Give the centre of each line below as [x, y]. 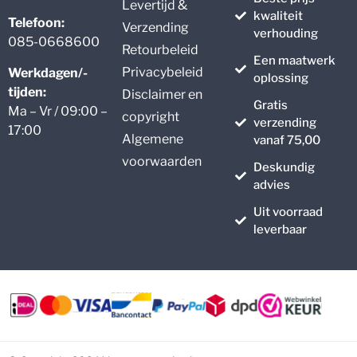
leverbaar [280, 229]
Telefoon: [36, 23]
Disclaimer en [162, 94]
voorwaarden [161, 161]
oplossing [280, 78]
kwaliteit [278, 16]
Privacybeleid [162, 72]
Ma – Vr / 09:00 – [58, 111]
